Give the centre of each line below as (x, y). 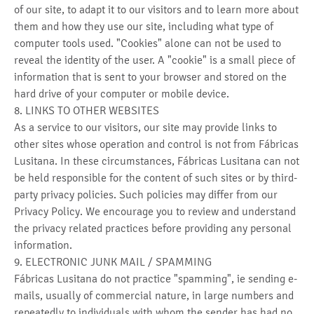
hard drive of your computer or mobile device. (122, 94)
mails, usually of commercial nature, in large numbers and (154, 295)
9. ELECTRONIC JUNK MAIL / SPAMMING (113, 262)
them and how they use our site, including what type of (144, 26)
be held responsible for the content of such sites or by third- (156, 178)
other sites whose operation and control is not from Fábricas (156, 144)
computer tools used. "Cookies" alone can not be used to (148, 43)
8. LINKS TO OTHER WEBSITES (87, 110)
